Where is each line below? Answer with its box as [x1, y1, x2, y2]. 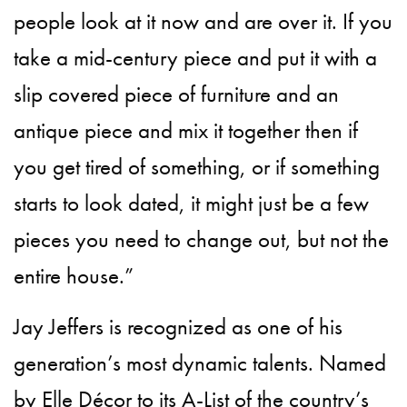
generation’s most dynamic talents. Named [14, 347, 387, 378]
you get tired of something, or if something [14, 151, 381, 182]
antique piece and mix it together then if [14, 114, 359, 145]
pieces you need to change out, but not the [14, 223, 390, 254]
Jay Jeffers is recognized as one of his [14, 311, 343, 342]
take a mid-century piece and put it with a [14, 42, 378, 73]
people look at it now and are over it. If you [14, 5, 393, 36]
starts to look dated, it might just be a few [14, 187, 370, 218]
